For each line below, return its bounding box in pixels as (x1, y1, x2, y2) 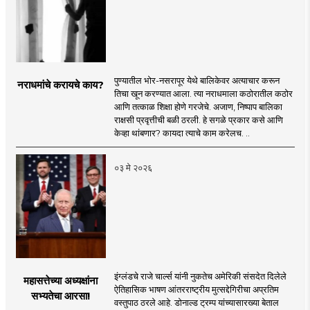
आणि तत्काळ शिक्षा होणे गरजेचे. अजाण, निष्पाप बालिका (113, 100, 282, 112)
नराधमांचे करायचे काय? (17, 77, 104, 91)
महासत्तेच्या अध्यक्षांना (24, 273, 98, 287)
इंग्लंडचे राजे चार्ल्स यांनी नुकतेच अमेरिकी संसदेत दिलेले (113, 270, 286, 282)
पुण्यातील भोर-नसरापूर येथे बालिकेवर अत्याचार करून (113, 74, 280, 86)
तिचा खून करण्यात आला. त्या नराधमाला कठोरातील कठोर (113, 87, 293, 99)
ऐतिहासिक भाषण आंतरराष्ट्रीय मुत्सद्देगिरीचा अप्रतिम (113, 283, 279, 295)
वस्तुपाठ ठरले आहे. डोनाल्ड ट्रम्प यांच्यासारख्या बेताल (113, 296, 279, 308)
